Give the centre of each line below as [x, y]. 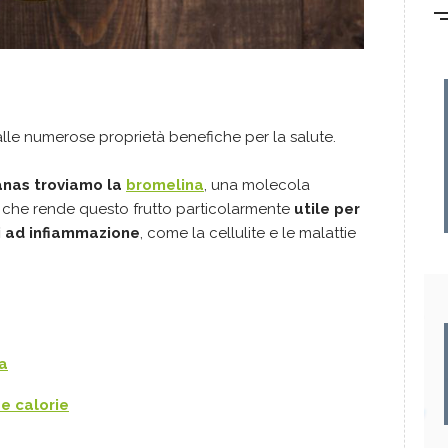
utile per [327, 209]
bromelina [165, 185]
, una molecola [257, 185]
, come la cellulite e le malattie [248, 233]
